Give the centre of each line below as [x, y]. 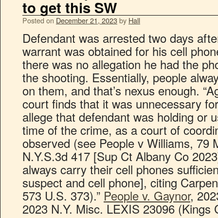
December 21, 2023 [87, 20]
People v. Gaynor [147, 195]
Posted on [38, 20]
